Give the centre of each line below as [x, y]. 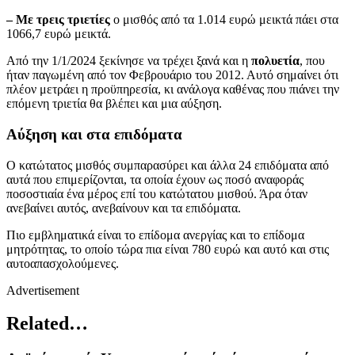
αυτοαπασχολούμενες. [63, 263]
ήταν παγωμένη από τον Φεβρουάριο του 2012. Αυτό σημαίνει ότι [172, 75]
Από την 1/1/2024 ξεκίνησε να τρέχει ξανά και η [127, 61]
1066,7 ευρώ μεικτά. [59, 34]
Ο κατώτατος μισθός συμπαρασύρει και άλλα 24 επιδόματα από [168, 165]
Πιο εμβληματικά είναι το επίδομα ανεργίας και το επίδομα [155, 235]
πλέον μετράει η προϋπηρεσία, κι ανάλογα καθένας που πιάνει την [173, 90]
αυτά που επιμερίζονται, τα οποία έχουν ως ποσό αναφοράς [155, 179]
